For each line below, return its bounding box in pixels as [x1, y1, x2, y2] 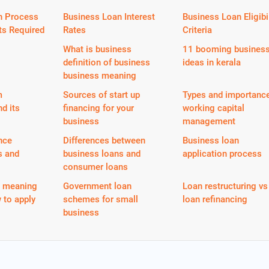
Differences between [63, 134, 146, 146]
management [183, 115, 236, 127]
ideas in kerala [183, 56, 241, 68]
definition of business [63, 56, 151, 68]
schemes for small [63, 193, 139, 205]
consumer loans [63, 161, 128, 172]
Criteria [183, 24, 213, 35]
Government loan [63, 180, 132, 192]
